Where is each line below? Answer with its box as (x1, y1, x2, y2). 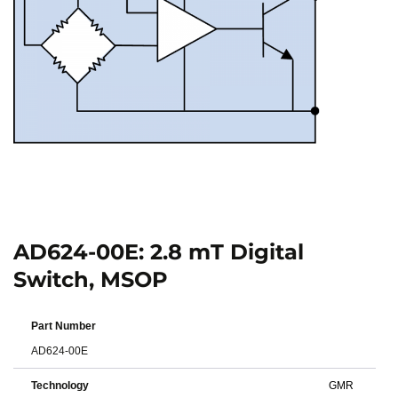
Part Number (31, 320, 96, 332)
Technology (31, 379, 89, 392)
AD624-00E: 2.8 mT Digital (13, 239, 304, 265)
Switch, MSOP (13, 267, 168, 292)
